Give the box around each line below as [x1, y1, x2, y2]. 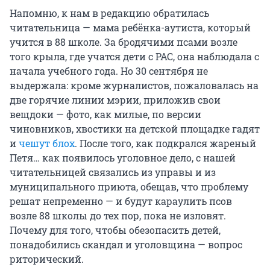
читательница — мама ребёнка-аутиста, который [10, 21, 251, 34]
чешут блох [19, 137, 75, 150]
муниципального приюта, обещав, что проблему [10, 180, 248, 193]
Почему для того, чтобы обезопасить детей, [10, 224, 221, 237]
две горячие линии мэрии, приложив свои [10, 93, 221, 107]
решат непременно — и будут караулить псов [10, 195, 232, 208]
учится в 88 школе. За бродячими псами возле [10, 36, 237, 49]
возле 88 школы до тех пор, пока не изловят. [10, 209, 226, 222]
